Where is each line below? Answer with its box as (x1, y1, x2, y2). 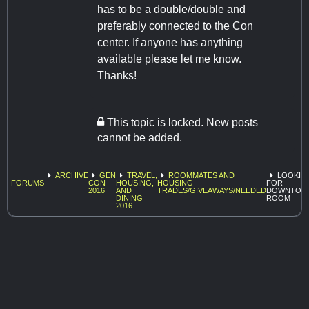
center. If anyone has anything (97, 37, 243, 49)
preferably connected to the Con (97, 20, 253, 32)
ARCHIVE (55, 171, 88, 180)
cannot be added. (97, 132, 182, 144)
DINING (116, 194, 143, 203)
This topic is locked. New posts (104, 117, 258, 129)
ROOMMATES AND (168, 171, 235, 180)
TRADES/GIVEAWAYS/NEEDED (157, 186, 266, 195)
